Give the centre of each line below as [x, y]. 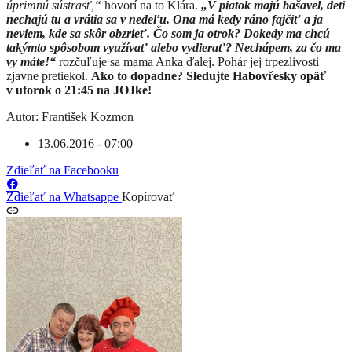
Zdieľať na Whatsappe [64, 197]
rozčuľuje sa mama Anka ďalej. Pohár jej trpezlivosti [187, 62]
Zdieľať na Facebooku [62, 170]
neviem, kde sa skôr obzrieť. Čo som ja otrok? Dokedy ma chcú [168, 34]
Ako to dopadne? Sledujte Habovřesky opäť [209, 76]
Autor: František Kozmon [70, 117]
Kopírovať [148, 197]
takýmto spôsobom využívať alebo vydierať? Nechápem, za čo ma [174, 48]
